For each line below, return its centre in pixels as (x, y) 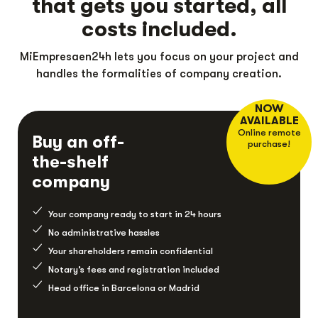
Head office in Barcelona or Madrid (124, 288)
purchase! (269, 144)
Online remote (269, 133)
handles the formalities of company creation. (159, 74)
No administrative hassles (104, 233)
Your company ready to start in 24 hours (135, 214)
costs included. (159, 29)
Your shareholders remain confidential (130, 251)
